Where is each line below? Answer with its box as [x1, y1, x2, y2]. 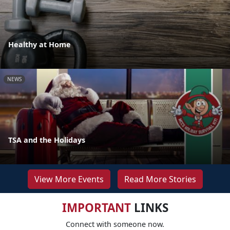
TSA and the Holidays [8, 135, 85, 145]
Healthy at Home [8, 39, 71, 49]
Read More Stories [124, 173, 196, 185]
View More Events [34, 173, 104, 185]
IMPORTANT [62, 199, 131, 216]
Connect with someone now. [66, 219, 164, 229]
